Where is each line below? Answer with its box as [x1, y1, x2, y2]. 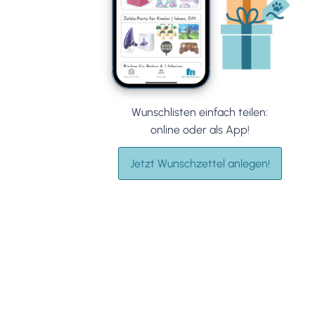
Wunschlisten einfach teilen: [131, 105, 268, 120]
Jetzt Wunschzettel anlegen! [129, 157, 270, 171]
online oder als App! [150, 123, 250, 137]
